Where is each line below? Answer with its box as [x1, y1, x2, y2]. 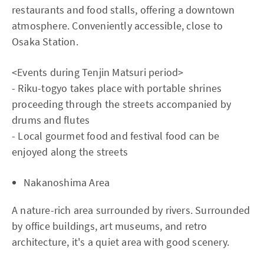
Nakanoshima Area [24, 176, 110, 190]
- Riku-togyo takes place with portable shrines [12, 81, 222, 95]
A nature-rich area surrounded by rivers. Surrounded [12, 203, 250, 217]
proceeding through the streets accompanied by [12, 97, 232, 111]
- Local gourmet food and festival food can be [12, 129, 220, 143]
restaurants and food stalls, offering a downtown [12, 3, 235, 17]
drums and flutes [12, 113, 90, 127]
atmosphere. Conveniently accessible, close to [12, 19, 223, 33]
